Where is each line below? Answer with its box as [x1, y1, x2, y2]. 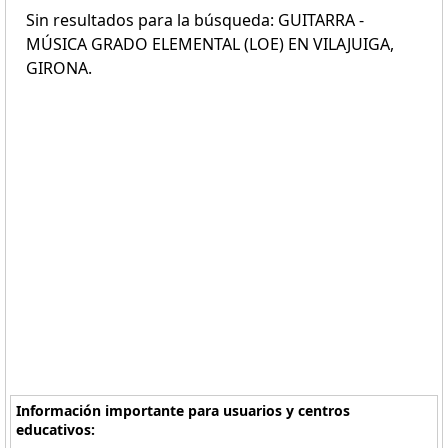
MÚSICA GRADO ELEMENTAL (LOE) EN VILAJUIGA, [26, 33, 394, 55]
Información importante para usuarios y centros [16, 401, 351, 420]
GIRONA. [26, 57, 92, 79]
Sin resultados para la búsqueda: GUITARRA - [26, 9, 364, 31]
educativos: [16, 420, 96, 439]
